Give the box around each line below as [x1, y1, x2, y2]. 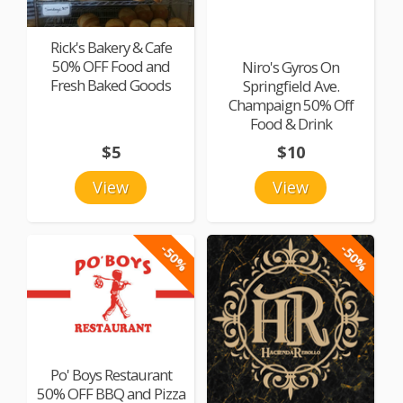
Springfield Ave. [242, 76, 339, 97]
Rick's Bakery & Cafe [49, 36, 172, 58]
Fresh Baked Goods [50, 74, 172, 95]
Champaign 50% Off [228, 94, 354, 116]
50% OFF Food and [51, 55, 170, 76]
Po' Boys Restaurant [49, 363, 172, 385]
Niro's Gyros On [242, 57, 340, 78]
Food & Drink [249, 113, 332, 135]
